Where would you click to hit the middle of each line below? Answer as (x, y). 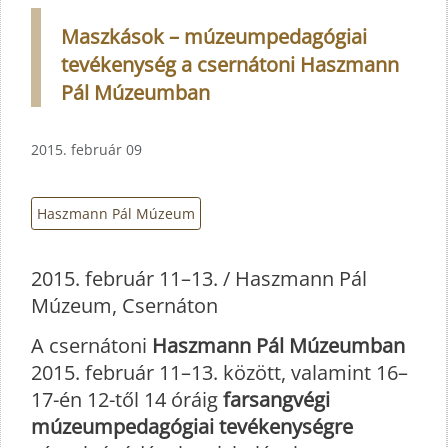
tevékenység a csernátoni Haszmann (230, 64)
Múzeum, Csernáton (124, 306)
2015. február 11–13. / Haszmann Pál (199, 279)
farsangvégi (274, 400)
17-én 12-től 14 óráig (124, 400)
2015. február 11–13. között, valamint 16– (219, 373)
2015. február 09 (86, 149)
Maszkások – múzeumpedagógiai (214, 36)
